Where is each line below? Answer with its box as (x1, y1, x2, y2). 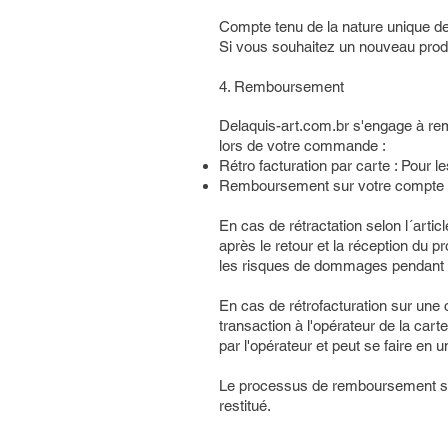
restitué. (219, 397, 271, 414)
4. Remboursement (219, 78, 344, 95)
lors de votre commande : (219, 137, 390, 154)
